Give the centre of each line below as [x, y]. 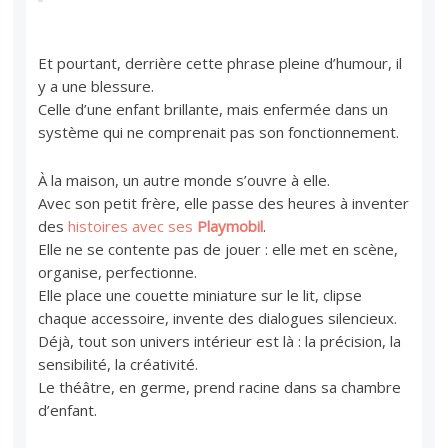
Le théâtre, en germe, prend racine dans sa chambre [220, 386]
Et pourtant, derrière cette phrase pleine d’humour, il [220, 62]
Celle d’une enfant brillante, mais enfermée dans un [213, 108]
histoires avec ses [133, 225]
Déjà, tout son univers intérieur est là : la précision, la [220, 340]
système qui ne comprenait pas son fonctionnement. [219, 131]
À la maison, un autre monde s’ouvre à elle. [184, 179]
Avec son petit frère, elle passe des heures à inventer [224, 202]
